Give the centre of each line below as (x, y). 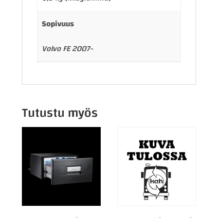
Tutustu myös (60, 113)
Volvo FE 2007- (68, 48)
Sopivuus (58, 24)
